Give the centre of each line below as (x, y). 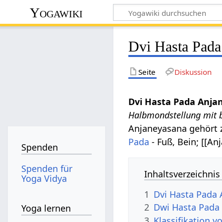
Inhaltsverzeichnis (182, 174)
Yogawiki (56, 12)
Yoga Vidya (44, 178)
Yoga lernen (46, 208)
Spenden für (47, 168)
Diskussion (193, 72)
